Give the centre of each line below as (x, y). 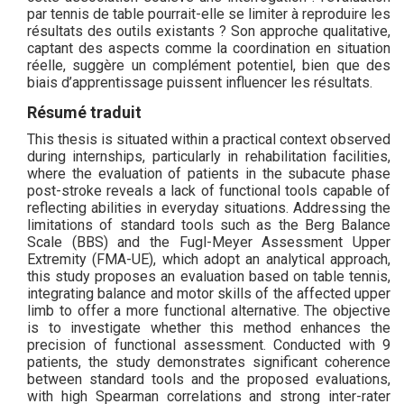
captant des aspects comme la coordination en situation (209, 47)
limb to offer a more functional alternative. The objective (209, 310)
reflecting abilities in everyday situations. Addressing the (209, 207)
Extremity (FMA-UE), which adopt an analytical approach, (209, 258)
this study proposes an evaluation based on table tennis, (209, 275)
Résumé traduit (84, 112)
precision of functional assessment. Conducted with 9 (209, 344)
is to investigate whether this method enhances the (209, 327)
